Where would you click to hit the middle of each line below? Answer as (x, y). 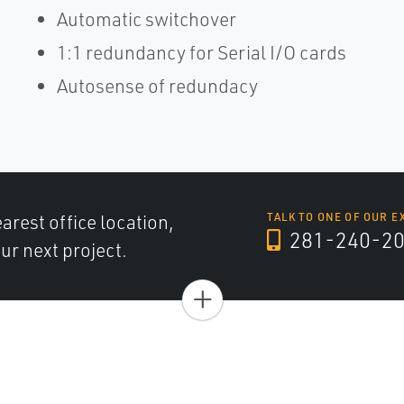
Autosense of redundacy (157, 86)
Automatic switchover (146, 19)
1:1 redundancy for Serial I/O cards (201, 52)
